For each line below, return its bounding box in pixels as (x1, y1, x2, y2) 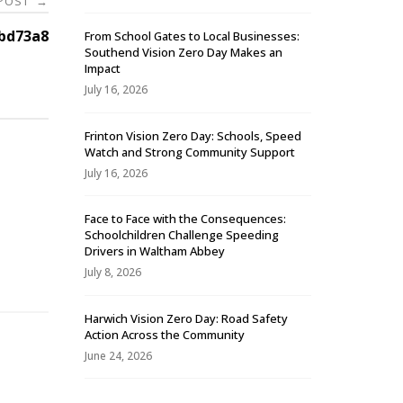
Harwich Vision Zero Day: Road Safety (85, 309, 288, 327)
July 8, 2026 (85, 264, 141, 281)
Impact (85, 60, 121, 77)
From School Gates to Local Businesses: (85, 28, 300, 45)
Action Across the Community (85, 326, 245, 343)
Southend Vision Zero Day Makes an (85, 44, 282, 61)
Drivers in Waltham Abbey (85, 243, 225, 260)
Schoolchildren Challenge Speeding (85, 227, 279, 244)
